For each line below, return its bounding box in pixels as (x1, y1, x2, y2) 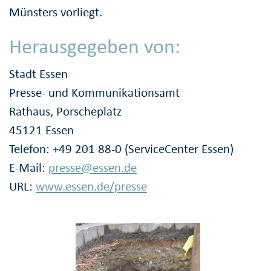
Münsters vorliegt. (9, 4, 102, 20)
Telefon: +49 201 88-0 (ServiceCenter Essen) (9, 141, 233, 157)
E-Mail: (9, 160, 48, 176)
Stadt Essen (9, 66, 68, 82)
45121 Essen (9, 122, 74, 139)
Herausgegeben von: (9, 33, 180, 59)
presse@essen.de (48, 160, 137, 176)
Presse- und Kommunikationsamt (9, 85, 180, 101)
